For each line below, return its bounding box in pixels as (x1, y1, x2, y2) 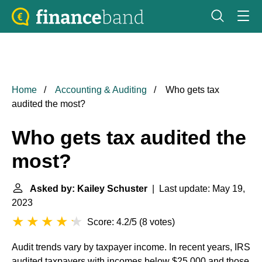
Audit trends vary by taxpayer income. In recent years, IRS (12, 242, 250, 252)
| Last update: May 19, (147, 184, 245, 194)
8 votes (142, 217, 172, 227)
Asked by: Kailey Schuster (30, 184, 147, 194)
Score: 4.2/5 (87, 217, 137, 227)
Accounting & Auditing (55, 85, 147, 95)
